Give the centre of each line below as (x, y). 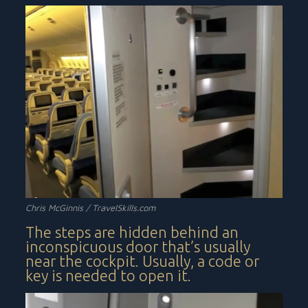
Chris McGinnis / (59, 207)
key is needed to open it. (109, 275)
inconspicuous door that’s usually (138, 246)
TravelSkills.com (124, 207)
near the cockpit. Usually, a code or (143, 261)
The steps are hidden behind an (132, 232)
